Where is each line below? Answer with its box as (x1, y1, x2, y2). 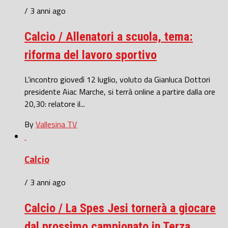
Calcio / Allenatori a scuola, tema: (24, 29, 193, 44)
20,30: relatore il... (24, 98, 85, 110)
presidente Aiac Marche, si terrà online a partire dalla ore (24, 85, 215, 98)
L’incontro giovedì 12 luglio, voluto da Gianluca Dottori (24, 73, 210, 86)
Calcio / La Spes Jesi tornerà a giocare (24, 201, 216, 215)
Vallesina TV (36, 118, 77, 131)
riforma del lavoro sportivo (24, 47, 157, 62)
